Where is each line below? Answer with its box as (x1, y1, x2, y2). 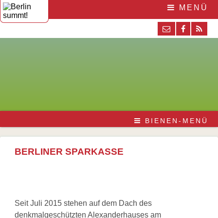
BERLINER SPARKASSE (15, 146, 124, 157)
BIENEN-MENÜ (142, 117, 208, 125)
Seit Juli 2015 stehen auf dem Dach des (15, 199, 152, 208)
